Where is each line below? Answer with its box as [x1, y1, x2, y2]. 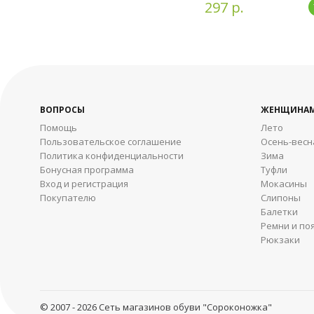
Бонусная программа [40, 163, 134, 177]
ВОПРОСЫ [40, 104, 85, 116]
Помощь [40, 121, 77, 135]
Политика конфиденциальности [40, 149, 184, 163]
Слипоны [261, 191, 301, 205]
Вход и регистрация [40, 177, 128, 191]
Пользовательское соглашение [40, 135, 182, 149]
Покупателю [40, 191, 96, 205]
